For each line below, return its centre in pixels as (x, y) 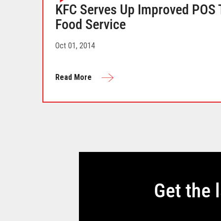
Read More (73, 77)
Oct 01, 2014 (75, 45)
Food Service (90, 24)
